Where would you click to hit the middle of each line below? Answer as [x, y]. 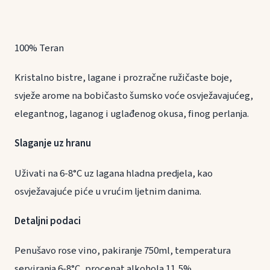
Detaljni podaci [48, 221]
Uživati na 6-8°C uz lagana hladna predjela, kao [114, 173]
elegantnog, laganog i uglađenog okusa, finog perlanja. [132, 114]
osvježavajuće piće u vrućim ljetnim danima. [118, 191]
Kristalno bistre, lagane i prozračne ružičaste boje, [123, 78]
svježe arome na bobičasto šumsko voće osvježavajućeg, [134, 96]
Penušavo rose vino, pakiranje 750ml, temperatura [123, 251]
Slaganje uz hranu [68, 144]
